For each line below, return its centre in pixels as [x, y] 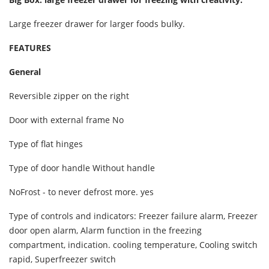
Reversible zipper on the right [69, 96]
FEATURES [30, 48]
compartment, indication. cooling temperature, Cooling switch [133, 245]
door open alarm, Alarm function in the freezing [105, 231]
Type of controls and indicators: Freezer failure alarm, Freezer [133, 216]
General [25, 72]
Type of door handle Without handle [82, 168]
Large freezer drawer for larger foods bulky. [97, 24]
